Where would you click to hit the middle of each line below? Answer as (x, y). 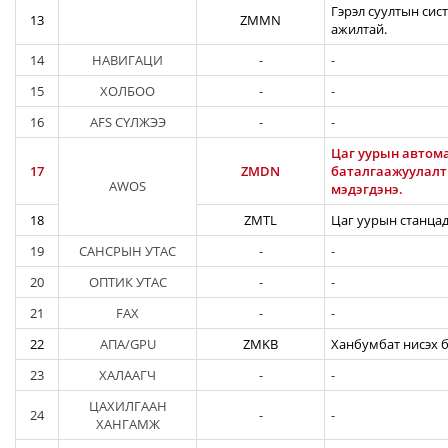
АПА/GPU (127, 344)
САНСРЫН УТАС (127, 251)
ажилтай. (359, 29)
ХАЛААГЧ (127, 375)
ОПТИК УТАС (127, 282)
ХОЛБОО (127, 91)
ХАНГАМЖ (127, 424)
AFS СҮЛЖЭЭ (127, 122)
